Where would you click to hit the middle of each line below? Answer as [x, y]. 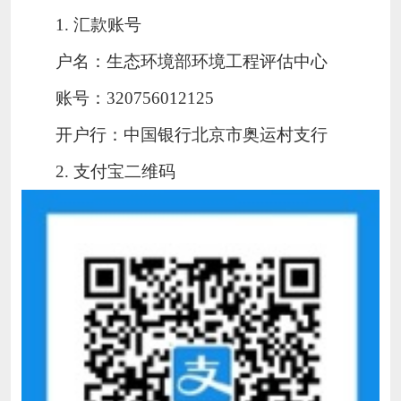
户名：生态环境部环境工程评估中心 [192, 61]
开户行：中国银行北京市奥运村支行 [192, 134]
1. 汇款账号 [99, 24]
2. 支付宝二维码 [116, 171]
